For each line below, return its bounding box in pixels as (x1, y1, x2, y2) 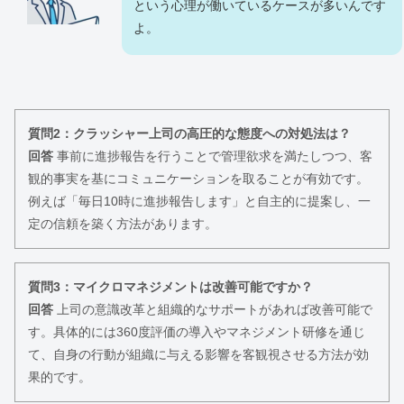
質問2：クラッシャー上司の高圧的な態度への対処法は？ (28, 126, 351, 142)
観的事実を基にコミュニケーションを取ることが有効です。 (28, 171, 369, 187)
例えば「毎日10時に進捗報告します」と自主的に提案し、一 (28, 194, 371, 209)
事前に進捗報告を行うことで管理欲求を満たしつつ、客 (53, 149, 372, 164)
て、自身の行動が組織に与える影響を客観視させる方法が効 (28, 347, 369, 363)
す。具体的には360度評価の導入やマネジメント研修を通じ (28, 325, 365, 340)
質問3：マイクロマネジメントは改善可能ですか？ (28, 280, 313, 295)
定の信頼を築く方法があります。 (28, 216, 217, 232)
